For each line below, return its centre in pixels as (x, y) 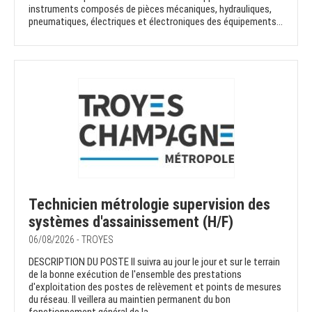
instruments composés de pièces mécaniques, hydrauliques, (150, 9)
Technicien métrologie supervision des (149, 205)
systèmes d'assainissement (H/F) (131, 222)
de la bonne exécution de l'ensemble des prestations (135, 275)
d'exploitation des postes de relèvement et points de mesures (155, 287)
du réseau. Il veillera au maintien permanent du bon (130, 300)
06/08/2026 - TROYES (71, 240)
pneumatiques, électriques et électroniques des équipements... (156, 22)
